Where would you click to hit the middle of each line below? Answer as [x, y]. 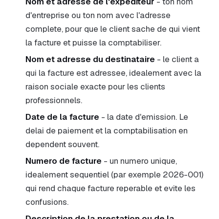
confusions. [47, 202]
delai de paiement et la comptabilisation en [107, 131]
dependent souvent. [62, 144]
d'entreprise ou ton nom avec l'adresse [98, 15]
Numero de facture [64, 161]
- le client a [177, 59]
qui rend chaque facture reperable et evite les [110, 188]
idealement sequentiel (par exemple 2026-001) [114, 175]
